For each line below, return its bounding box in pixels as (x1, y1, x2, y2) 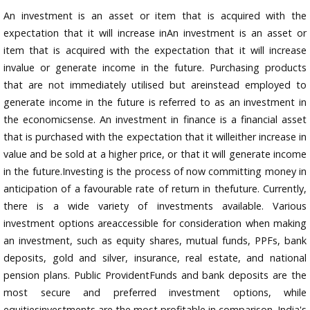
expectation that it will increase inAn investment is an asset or (3, 26, 307, 40)
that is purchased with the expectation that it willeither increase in (3, 130, 307, 144)
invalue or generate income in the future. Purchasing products (3, 61, 307, 75)
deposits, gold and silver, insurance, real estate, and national (3, 251, 307, 265)
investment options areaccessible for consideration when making (3, 217, 307, 230)
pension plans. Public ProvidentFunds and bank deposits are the (3, 268, 307, 282)
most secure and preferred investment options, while (3, 286, 307, 300)
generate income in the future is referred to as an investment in (3, 95, 307, 109)
